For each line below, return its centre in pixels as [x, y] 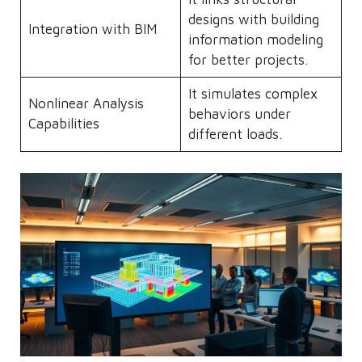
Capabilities [63, 124]
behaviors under [239, 114]
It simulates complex [253, 94]
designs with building [253, 19]
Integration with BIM [92, 29]
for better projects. [248, 60]
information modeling [255, 40]
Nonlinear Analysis [86, 103]
